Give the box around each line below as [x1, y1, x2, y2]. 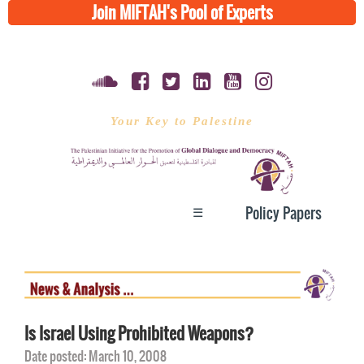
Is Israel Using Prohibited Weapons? [24, 320, 253, 346]
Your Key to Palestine [110, 115, 253, 128]
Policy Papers [245, 201, 322, 224]
